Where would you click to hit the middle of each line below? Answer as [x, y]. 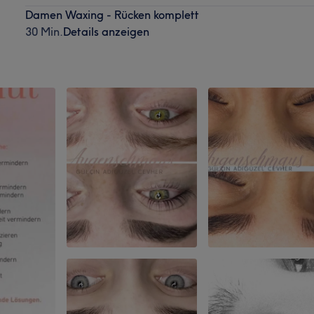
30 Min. [44, 31]
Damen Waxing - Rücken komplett [112, 14]
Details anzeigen [106, 31]
